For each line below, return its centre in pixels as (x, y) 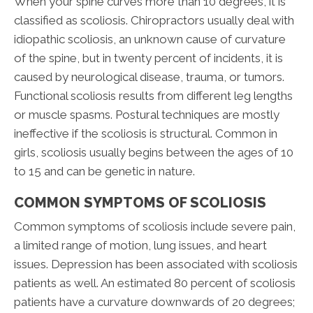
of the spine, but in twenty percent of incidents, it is (148, 58)
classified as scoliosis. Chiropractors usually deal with (154, 20)
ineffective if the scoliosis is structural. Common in (146, 133)
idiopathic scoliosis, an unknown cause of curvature (150, 39)
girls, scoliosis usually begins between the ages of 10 (154, 152)
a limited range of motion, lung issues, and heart (140, 245)
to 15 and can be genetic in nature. (104, 171)
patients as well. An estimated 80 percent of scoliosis (155, 283)
